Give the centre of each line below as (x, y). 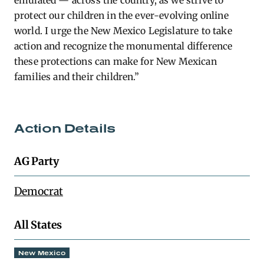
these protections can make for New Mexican (115, 61)
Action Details (65, 128)
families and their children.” (77, 77)
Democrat (39, 191)
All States (38, 225)
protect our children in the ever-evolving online (121, 15)
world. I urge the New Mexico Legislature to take (123, 31)
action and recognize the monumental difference (123, 46)
